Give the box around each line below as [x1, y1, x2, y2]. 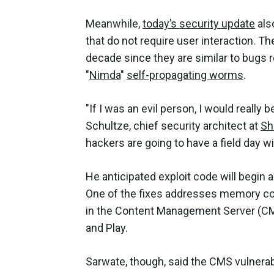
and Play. [86, 221, 128, 234]
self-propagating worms [127, 68, 243, 81]
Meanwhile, [86, 17, 143, 30]
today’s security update [143, 17, 255, 30]
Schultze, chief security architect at [86, 119, 261, 132]
